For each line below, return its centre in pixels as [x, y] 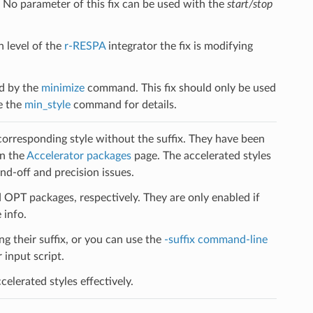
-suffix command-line [216, 239]
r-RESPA [85, 46]
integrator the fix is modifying [179, 46]
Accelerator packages [79, 155]
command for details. [123, 104]
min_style [47, 104]
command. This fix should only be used [180, 88]
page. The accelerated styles [201, 155]
